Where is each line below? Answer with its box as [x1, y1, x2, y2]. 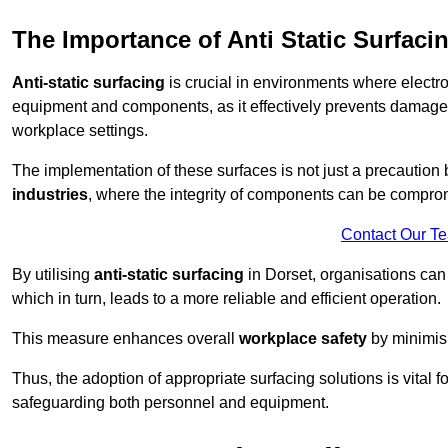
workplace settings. [12, 122, 148, 140]
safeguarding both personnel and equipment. [12, 394, 329, 412]
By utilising [12, 266, 94, 284]
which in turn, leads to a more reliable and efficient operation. [12, 290, 441, 308]
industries [12, 186, 88, 204]
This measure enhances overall [12, 330, 239, 348]
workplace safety [239, 330, 367, 348]
